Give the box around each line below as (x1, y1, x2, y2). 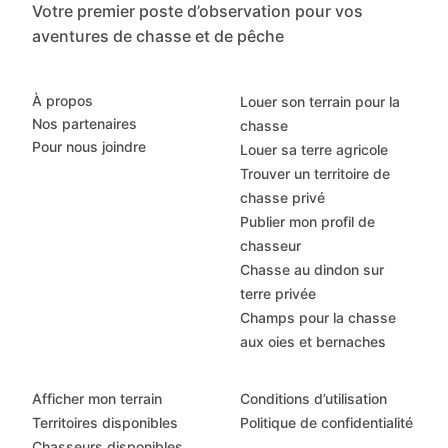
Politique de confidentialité (240, 414, 413, 432)
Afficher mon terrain (32, 390, 162, 408)
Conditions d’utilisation (240, 390, 387, 408)
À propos (32, 92, 93, 110)
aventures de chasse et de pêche (32, 26, 284, 47)
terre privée (240, 285, 316, 303)
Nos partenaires (32, 115, 137, 133)
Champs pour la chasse (240, 309, 396, 327)
